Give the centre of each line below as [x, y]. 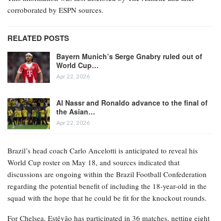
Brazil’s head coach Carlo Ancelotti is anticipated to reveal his [103, 150]
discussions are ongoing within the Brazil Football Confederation [107, 174]
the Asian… [76, 111]
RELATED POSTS [38, 38]
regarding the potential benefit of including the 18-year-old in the [107, 186]
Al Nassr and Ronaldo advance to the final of [132, 102]
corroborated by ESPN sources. [55, 10]
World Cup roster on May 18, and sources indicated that [93, 162]
